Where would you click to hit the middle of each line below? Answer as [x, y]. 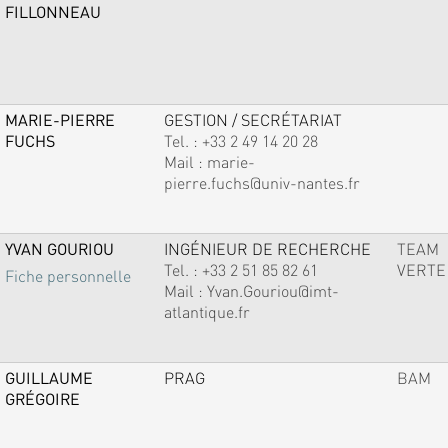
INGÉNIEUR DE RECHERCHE [267, 248]
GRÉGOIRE [42, 398]
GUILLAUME [48, 377]
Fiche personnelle [67, 276]
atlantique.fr [206, 311]
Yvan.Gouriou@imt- [272, 290]
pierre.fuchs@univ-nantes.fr [261, 182]
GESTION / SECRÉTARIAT [252, 119]
